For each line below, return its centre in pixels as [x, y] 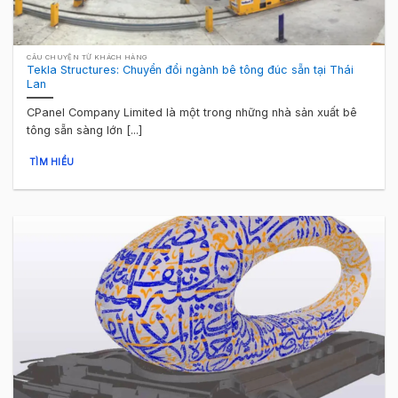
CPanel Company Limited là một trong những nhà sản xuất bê [192, 113]
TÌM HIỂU [52, 161]
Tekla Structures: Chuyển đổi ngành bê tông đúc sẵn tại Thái [191, 69]
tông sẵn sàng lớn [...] [85, 131]
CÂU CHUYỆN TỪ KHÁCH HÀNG [88, 58]
